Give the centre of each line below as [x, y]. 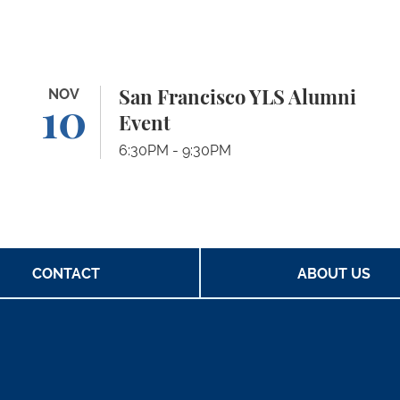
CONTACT [66, 274]
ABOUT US [334, 274]
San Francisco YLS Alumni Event [137, 96]
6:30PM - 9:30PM [175, 151]
